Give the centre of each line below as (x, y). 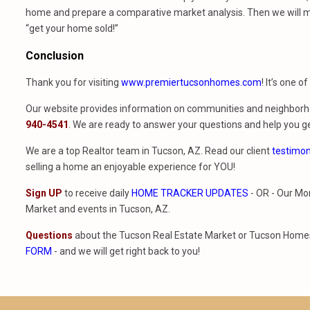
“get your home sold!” (72, 28)
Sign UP (44, 193)
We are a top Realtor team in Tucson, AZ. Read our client (149, 151)
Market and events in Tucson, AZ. (98, 209)
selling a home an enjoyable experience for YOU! (130, 167)
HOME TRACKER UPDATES (190, 193)
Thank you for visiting (73, 82)
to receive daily (97, 193)
